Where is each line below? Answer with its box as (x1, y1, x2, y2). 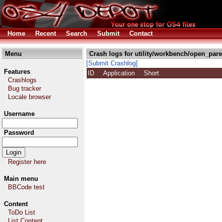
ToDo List (8, 209, 35, 216)
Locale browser (8, 93, 51, 101)
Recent (35, 30, 56, 37)
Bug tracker (8, 85, 41, 92)
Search (66, 30, 87, 37)
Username (4, 110, 35, 117)
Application (103, 69, 143, 77)
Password (4, 129, 34, 136)
